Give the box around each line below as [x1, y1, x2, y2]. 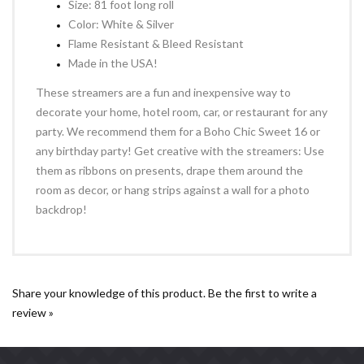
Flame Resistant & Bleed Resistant [68, 45, 244, 58]
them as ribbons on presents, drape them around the [36, 171, 303, 185]
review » [12, 314, 54, 327]
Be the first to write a [208, 294, 317, 308]
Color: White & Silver [68, 25, 174, 39]
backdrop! [36, 210, 87, 224]
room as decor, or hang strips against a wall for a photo [36, 191, 310, 205]
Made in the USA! [68, 64, 158, 78]
